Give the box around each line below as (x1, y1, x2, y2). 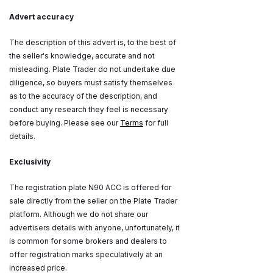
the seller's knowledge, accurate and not (9, 51, 155, 61)
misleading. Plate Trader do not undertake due (9, 65, 175, 74)
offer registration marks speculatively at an (9, 250, 163, 260)
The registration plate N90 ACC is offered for (9, 183, 171, 193)
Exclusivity (9, 157, 51, 167)
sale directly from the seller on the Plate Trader (9, 196, 177, 206)
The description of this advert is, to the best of (9, 38, 176, 48)
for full (143, 118, 168, 128)
